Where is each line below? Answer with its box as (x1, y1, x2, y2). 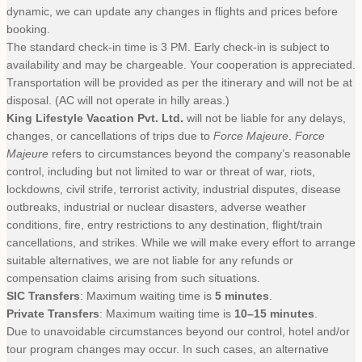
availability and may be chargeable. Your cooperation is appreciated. (6, 57, 356, 71)
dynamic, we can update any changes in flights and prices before (6, 4, 338, 18)
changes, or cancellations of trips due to (6, 128, 213, 142)
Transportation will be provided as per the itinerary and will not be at (6, 75, 352, 89)
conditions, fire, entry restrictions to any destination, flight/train (6, 217, 322, 231)
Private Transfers (6, 306, 99, 320)
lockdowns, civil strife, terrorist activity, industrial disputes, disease (6, 182, 341, 196)
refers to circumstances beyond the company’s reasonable (48, 146, 351, 160)
